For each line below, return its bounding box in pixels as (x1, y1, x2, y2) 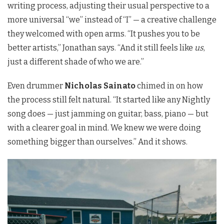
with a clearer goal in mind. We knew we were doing (7, 123, 201, 133)
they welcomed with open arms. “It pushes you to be (7, 29, 200, 39)
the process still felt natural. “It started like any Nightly (7, 95, 210, 105)
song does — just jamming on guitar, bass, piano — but (7, 109, 208, 119)
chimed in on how (135, 81, 203, 91)
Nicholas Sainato (64, 81, 135, 91)
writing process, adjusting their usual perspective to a (7, 1, 209, 11)
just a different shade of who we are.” (7, 57, 144, 67)
